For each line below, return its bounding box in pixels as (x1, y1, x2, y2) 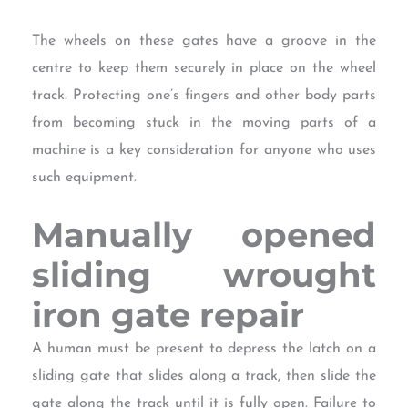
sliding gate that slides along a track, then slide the (31, 368, 377, 383)
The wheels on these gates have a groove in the (31, 33, 377, 48)
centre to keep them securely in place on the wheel (31, 60, 377, 76)
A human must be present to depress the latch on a (31, 341, 377, 356)
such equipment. (31, 169, 137, 185)
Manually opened (31, 213, 377, 255)
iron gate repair (31, 293, 304, 335)
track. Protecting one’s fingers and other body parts (31, 87, 377, 103)
